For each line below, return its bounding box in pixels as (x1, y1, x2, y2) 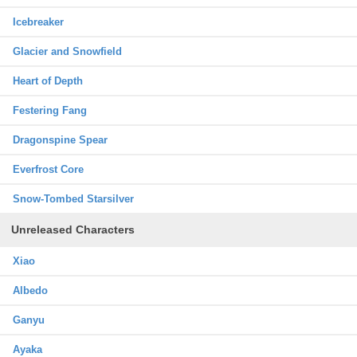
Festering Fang (13, 104, 87, 116)
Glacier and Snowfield (13, 45, 122, 57)
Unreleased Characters (11, 223, 135, 236)
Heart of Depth (13, 75, 83, 87)
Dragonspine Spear (13, 134, 108, 146)
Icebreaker (13, 16, 64, 28)
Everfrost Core (13, 163, 84, 175)
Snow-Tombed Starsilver (13, 193, 134, 205)
